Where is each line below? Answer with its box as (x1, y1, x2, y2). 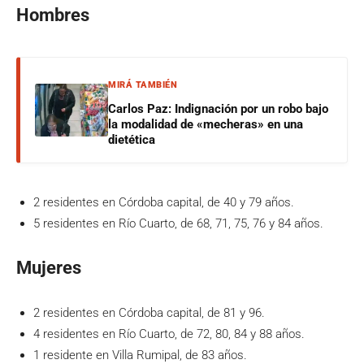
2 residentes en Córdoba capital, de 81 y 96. (33, 305, 265, 320)
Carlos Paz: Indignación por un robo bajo (108, 101, 328, 116)
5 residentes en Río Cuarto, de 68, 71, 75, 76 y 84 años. (33, 215, 323, 231)
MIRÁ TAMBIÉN (108, 79, 177, 90)
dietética (108, 132, 155, 147)
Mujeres (16, 257, 81, 278)
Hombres (16, 4, 89, 25)
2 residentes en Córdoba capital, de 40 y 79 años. (33, 194, 294, 210)
